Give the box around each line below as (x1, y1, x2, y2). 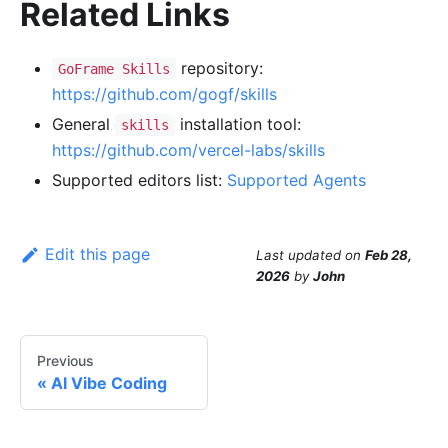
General (52, 114, 115, 135)
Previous (37, 351, 94, 369)
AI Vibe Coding (51, 372, 167, 393)
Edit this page (44, 244, 150, 265)
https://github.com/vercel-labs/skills (52, 140, 325, 161)
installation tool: (174, 114, 301, 135)
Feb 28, (365, 246, 412, 263)
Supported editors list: (52, 170, 227, 191)
